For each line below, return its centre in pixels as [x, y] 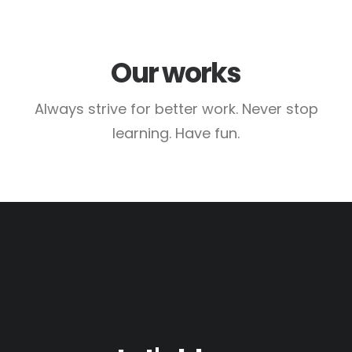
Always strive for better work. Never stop [176, 109]
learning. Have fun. [176, 133]
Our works [176, 73]
